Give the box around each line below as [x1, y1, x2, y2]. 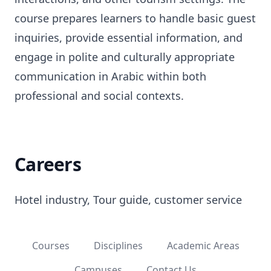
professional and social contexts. [15, 88, 184, 103]
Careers [15, 152, 81, 177]
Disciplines [93, 239, 143, 252]
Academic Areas [166, 239, 240, 252]
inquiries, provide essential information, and [15, 30, 243, 45]
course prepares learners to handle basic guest [15, 11, 256, 25]
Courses [31, 239, 70, 252]
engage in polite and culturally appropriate [15, 50, 235, 64]
